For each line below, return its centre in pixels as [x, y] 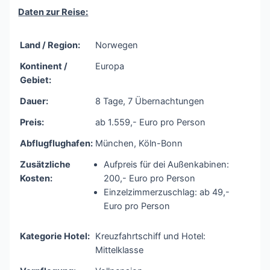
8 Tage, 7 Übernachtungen [150, 101]
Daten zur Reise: [53, 12]
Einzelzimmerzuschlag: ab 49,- [167, 192]
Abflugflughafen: [57, 143]
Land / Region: [50, 45]
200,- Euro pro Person [150, 178]
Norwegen [117, 45]
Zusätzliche [46, 164]
